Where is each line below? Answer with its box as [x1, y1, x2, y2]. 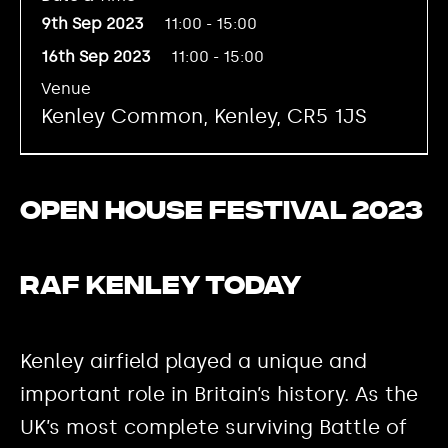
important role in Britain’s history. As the [20, 382, 418, 407]
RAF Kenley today [20, 270, 301, 305]
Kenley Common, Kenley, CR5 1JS [41, 104, 367, 129]
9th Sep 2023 [41, 14, 144, 34]
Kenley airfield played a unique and [20, 349, 367, 374]
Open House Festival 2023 [20, 195, 423, 230]
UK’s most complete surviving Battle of [20, 415, 407, 440]
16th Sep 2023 [41, 47, 151, 67]
